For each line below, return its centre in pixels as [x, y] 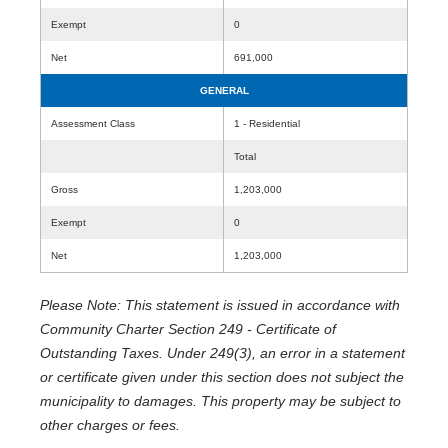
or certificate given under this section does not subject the [222, 377]
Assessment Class [93, 123]
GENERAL [224, 90]
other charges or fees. [110, 425]
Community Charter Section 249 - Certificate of [188, 329]
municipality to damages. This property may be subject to [220, 401]
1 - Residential [267, 123]
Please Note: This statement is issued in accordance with [220, 305]
